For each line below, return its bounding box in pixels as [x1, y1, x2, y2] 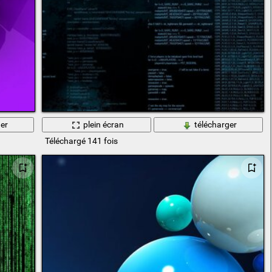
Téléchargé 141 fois [44, 135, 118, 146]
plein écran [83, 120, 124, 130]
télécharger [194, 120, 237, 130]
